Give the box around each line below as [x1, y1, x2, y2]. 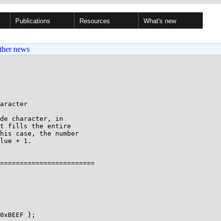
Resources [79, 17, 110, 25]
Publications [15, 17, 50, 25]
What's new [144, 17, 176, 25]
